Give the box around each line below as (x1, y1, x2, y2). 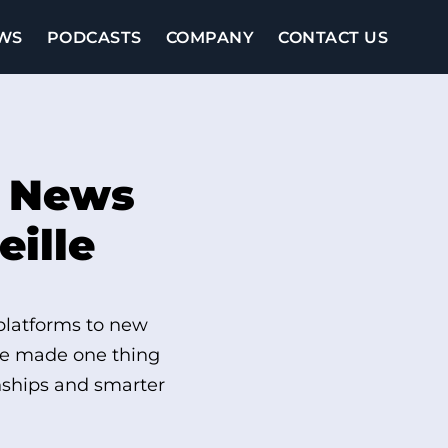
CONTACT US (278, 28, 388, 47)
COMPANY (165, 28, 254, 47)
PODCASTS (46, 28, 142, 47)
